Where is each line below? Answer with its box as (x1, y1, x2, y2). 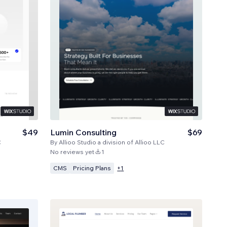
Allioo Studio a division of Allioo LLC (59, 138, 165, 146)
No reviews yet (50, 147, 95, 156)
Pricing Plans (73, 164, 111, 172)
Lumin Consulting (50, 127, 117, 137)
